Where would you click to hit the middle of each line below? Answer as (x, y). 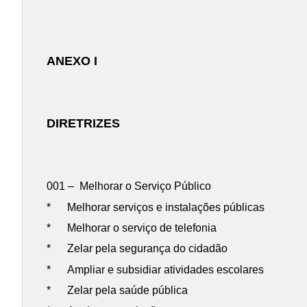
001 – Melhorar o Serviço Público (129, 186)
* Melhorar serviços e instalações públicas (156, 207)
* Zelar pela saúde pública (118, 291)
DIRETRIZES (84, 124)
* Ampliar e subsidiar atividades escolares (156, 269)
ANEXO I (72, 61)
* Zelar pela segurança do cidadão (137, 249)
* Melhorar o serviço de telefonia (132, 228)
